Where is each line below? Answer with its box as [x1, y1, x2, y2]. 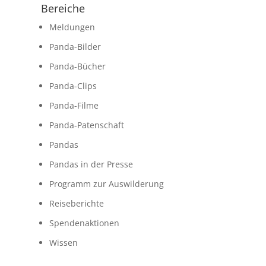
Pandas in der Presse [49, 158, 133, 170]
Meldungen [49, 21, 95, 33]
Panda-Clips [49, 80, 97, 91]
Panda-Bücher [49, 60, 106, 72]
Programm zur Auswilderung [49, 178, 164, 189]
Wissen [49, 236, 78, 248]
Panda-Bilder [49, 40, 101, 52]
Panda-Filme [49, 99, 99, 111]
